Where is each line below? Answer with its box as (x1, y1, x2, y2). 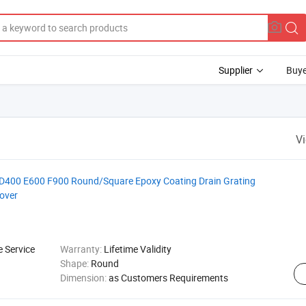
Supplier (219, 64, 253, 76)
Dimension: (59, 271, 109, 284)
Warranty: (59, 242, 104, 255)
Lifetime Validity (103, 242, 171, 255)
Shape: (59, 257, 91, 270)
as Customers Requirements (108, 271, 228, 284)
